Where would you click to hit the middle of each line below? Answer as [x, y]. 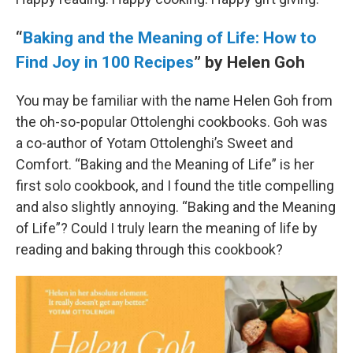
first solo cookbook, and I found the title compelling [175, 186]
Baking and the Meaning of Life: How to [170, 37]
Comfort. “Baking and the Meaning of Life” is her [165, 164]
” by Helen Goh [249, 62]
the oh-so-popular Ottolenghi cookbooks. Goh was [172, 122]
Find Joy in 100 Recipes [105, 62]
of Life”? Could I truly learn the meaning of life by [167, 228]
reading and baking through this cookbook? [149, 249]
